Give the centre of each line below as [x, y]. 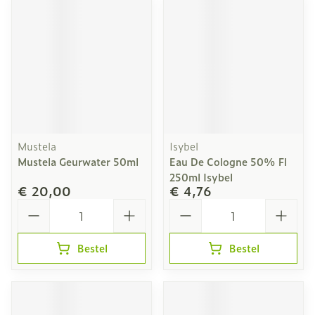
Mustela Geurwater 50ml [78, 161]
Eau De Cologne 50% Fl [228, 161]
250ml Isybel [201, 177]
